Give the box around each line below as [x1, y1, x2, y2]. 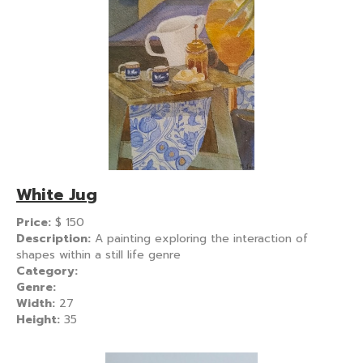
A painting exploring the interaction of [95, 229, 308, 247]
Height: [16, 310, 64, 328]
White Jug [16, 181, 97, 207]
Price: [16, 213, 55, 231]
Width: [16, 294, 59, 312]
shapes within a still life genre [16, 246, 181, 263]
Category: [16, 262, 78, 280]
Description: [16, 229, 95, 247]
